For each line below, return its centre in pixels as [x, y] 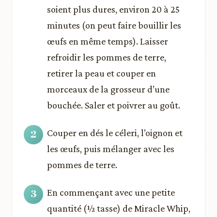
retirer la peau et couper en [101, 73]
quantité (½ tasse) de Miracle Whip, [119, 208]
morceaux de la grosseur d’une [108, 89]
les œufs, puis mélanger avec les [111, 149]
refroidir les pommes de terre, [107, 57]
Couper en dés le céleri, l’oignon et [115, 133]
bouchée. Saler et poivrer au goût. [114, 105]
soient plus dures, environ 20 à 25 [113, 9]
